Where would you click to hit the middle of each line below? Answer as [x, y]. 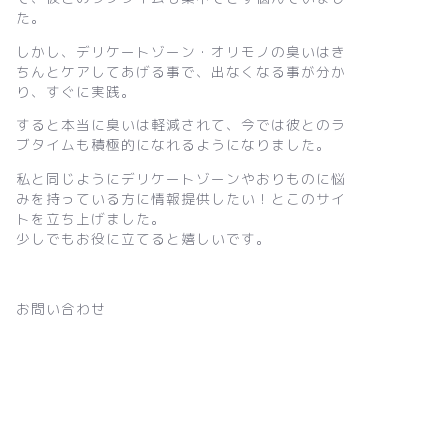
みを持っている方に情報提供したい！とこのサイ [180, 199]
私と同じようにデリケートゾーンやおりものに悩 [180, 179]
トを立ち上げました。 [90, 219]
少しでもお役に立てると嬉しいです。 [143, 239]
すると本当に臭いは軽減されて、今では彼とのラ [180, 125]
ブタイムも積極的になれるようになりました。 [173, 145]
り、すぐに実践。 [75, 91]
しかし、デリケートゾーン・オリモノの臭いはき [180, 51]
